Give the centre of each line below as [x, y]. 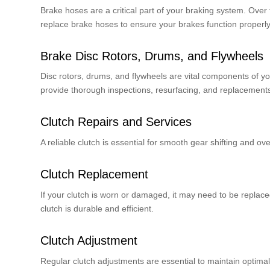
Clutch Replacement [94, 174]
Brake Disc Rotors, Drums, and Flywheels [152, 56]
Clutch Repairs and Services [116, 122]
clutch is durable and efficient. [97, 209]
